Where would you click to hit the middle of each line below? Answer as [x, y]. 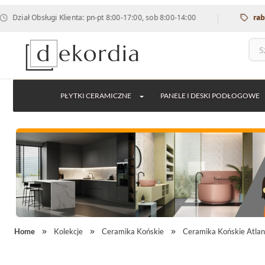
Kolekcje [68, 231]
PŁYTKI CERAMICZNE [96, 96]
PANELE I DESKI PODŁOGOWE [210, 96]
